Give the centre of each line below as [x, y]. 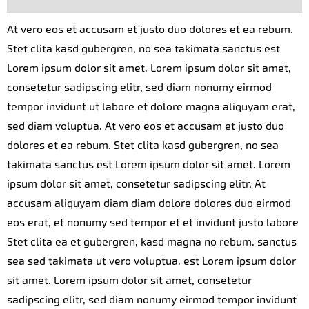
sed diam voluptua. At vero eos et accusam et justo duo [146, 126]
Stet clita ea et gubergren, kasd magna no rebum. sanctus [152, 241]
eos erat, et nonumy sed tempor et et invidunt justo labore [153, 222]
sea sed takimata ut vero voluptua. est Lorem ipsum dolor [151, 261]
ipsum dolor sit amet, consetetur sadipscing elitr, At [136, 183]
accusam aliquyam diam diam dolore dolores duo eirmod [149, 203]
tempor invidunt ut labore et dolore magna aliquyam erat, [151, 106]
